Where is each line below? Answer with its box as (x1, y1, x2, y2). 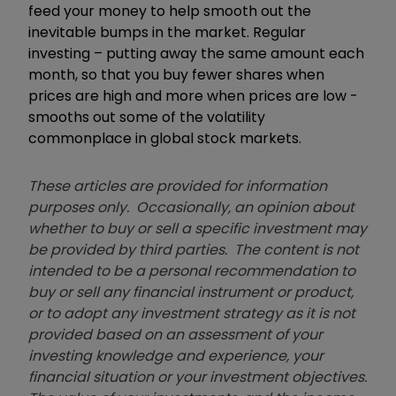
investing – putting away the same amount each (28, 42, 364, 64)
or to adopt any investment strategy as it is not (28, 302, 355, 324)
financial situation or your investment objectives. (28, 366, 367, 387)
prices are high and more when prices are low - (28, 85, 358, 106)
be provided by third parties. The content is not (28, 239, 359, 260)
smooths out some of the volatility (28, 106, 265, 127)
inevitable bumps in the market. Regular (28, 21, 306, 42)
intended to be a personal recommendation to (28, 260, 355, 281)
